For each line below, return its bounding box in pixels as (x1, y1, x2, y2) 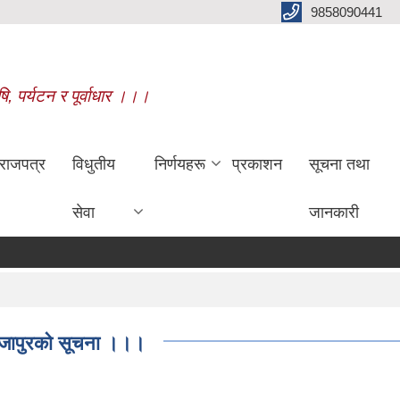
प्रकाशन (232, 154, 283, 173)
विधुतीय (72, 154, 116, 173)
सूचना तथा (309, 154, 371, 173)
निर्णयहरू (154, 154, 206, 173)
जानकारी (309, 203, 360, 221)
